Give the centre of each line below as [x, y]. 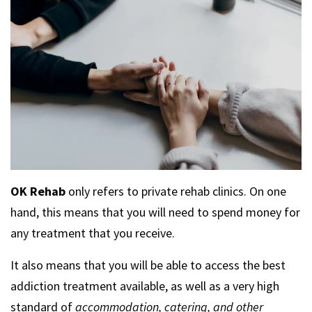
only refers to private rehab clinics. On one [176, 191]
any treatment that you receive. [93, 233]
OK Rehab [38, 191]
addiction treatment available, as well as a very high [145, 286]
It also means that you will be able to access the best [148, 265]
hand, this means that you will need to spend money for [155, 212]
